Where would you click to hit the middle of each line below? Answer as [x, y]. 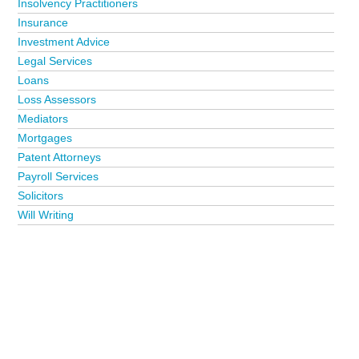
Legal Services [55, 61]
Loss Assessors [57, 99]
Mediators [43, 119]
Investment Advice [64, 42]
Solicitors [41, 196]
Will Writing [46, 215]
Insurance [43, 22]
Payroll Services [58, 176]
